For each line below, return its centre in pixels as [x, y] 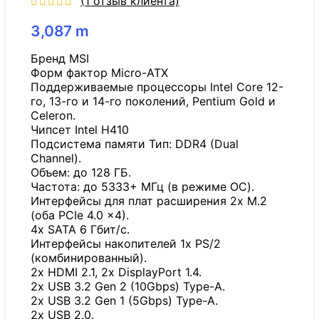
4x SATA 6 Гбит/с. [80, 230]
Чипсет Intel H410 [80, 130]
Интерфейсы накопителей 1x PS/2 [126, 244]
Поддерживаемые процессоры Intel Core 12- [157, 87]
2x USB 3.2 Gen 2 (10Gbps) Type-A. [128, 287]
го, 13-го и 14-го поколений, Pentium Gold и [153, 101]
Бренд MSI [60, 59]
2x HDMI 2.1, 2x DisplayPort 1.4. [116, 272]
